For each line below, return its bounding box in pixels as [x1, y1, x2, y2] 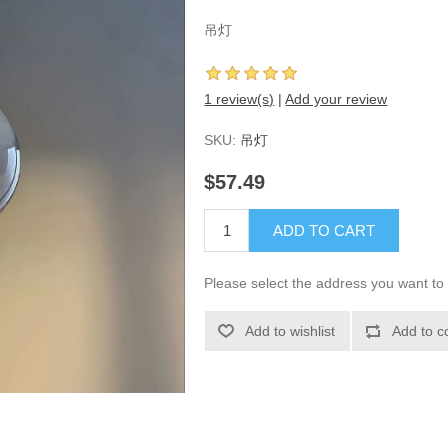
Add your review [285, 91, 388, 107]
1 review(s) [204, 91, 275, 107]
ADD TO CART [273, 222, 376, 240]
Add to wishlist [245, 323, 336, 340]
